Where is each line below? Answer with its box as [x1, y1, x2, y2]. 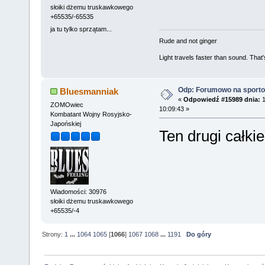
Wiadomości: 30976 [50, 188, 106, 196]
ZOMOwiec [50, 101, 83, 108]
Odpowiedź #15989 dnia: [183, 95, 260, 103]
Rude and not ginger [159, 37, 217, 44]
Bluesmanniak [60, 86, 119, 96]
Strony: [42, 231, 65, 238]
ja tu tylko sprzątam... [50, 25, 112, 33]
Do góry [186, 231, 212, 238]
